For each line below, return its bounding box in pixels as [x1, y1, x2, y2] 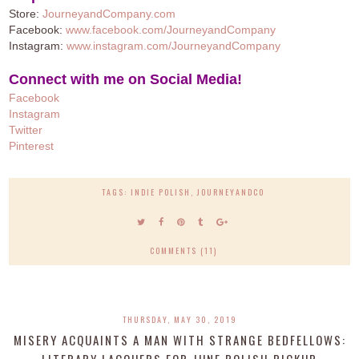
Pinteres [9, 139, 51, 152]
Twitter [9, 123, 43, 136]
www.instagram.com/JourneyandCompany [67, 38, 281, 52]
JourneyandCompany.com [42, 6, 176, 20]
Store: [9, 6, 43, 20]
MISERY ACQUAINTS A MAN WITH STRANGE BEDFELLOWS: [13, 330, 346, 349]
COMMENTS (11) [149, 244, 217, 256]
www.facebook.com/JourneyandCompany [66, 22, 276, 36]
